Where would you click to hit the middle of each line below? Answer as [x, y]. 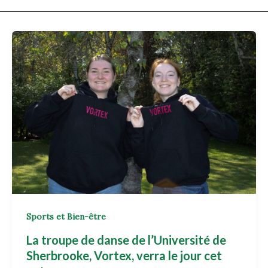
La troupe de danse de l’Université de [126, 240]
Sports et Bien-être [66, 217]
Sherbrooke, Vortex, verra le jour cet [124, 255]
